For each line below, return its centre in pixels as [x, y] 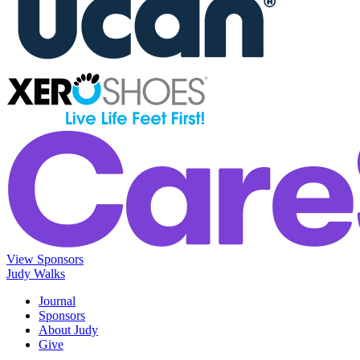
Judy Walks [36, 274]
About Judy [68, 330]
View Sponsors [45, 260]
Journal [57, 301]
